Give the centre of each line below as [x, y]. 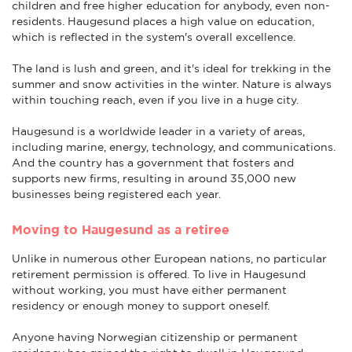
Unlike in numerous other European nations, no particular [169, 258]
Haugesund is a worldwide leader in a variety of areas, [158, 131]
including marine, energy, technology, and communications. [174, 147]
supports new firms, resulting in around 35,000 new [154, 178]
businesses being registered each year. [116, 194]
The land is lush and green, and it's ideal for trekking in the [171, 68]
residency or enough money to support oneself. [141, 305]
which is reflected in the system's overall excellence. [154, 37]
